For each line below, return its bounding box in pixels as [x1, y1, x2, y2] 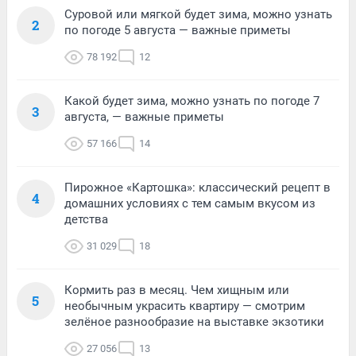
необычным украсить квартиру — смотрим [64, 298, 305, 313]
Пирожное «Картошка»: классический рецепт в [64, 180, 331, 195]
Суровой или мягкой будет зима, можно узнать [64, 6, 332, 21]
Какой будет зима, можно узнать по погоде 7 [64, 93, 319, 108]
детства [64, 211, 108, 226]
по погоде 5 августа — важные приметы [64, 22, 291, 37]
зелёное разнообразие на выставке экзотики [64, 314, 324, 329]
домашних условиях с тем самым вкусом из [64, 195, 315, 211]
